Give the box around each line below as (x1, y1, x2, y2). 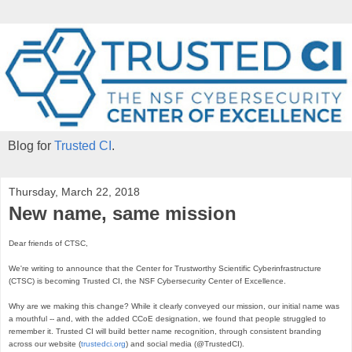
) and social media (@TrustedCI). (126, 339, 247, 349)
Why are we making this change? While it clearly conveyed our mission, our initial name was (9, 302, 339, 311)
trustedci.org (81, 339, 126, 349)
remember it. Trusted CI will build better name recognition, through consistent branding (9, 327, 321, 336)
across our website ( (9, 339, 81, 349)
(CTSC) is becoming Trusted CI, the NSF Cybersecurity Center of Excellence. (9, 277, 286, 286)
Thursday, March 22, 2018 (9, 185, 140, 198)
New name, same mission (9, 202, 236, 224)
